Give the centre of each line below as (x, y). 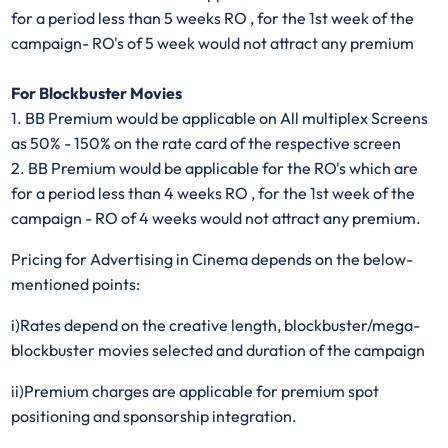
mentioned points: (76, 283)
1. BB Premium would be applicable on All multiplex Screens (220, 117)
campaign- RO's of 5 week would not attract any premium (213, 42)
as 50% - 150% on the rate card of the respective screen (206, 142)
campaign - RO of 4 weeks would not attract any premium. (216, 217)
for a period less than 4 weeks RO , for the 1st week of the (213, 192)
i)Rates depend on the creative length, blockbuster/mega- (216, 324)
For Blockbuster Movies (97, 92)
